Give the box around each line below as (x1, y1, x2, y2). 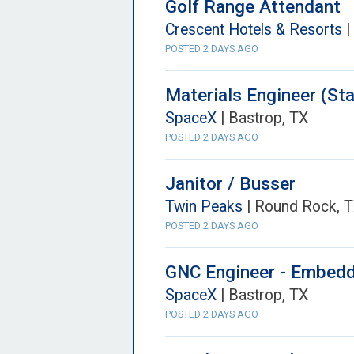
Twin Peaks (165, 198, 243, 216)
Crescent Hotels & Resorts (165, 21, 342, 39)
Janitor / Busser (165, 173, 296, 194)
